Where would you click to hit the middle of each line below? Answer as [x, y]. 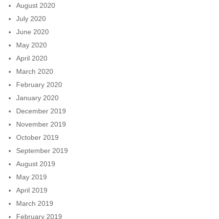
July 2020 [31, 18]
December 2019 [41, 111]
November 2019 [41, 124]
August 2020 [36, 5]
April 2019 [32, 190]
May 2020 [32, 45]
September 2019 [42, 150]
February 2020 [39, 84]
